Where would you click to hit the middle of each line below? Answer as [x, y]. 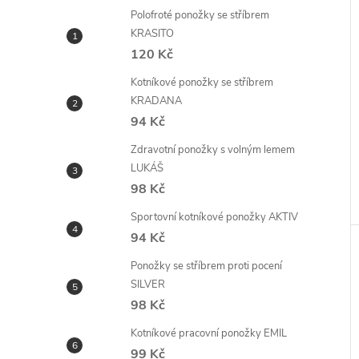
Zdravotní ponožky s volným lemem [213, 150]
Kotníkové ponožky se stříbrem [202, 83]
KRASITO [152, 34]
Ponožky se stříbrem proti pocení [206, 266]
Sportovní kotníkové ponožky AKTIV [214, 217]
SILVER [148, 284]
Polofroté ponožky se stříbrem [200, 15]
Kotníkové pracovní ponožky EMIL [209, 333]
